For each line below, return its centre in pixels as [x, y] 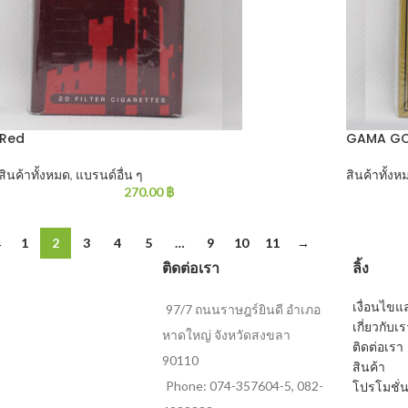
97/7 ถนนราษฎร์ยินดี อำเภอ [243, 309]
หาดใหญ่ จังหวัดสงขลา [226, 335]
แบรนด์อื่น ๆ [109, 174]
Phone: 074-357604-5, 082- [244, 386]
